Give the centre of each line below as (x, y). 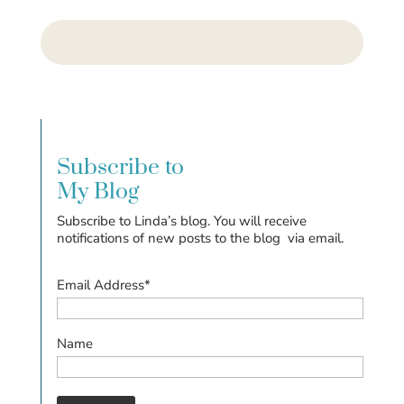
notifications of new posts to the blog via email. (200, 238)
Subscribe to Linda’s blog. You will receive (181, 220)
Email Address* (103, 285)
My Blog (97, 191)
